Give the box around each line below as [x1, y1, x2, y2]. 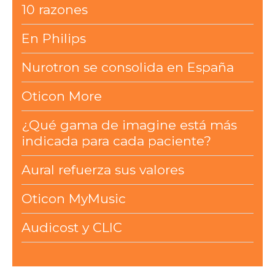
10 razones [21, 2, 88, 18]
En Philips [21, 31, 86, 47]
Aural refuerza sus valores [21, 162, 184, 178]
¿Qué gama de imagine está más [21, 117, 237, 133]
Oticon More [21, 88, 102, 104]
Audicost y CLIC [21, 220, 122, 236]
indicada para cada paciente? [21, 133, 211, 149]
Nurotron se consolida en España [21, 60, 234, 76]
